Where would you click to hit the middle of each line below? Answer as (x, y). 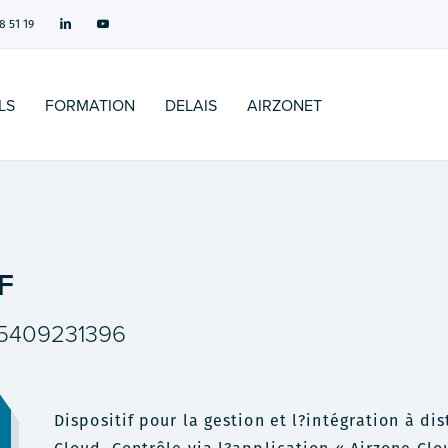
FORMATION (90, 106)
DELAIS (191, 106)
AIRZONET (285, 106)
